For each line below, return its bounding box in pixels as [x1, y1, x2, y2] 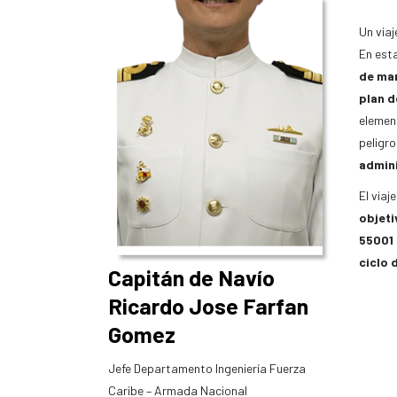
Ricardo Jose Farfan [108, 292, 308, 319]
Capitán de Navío [108, 263, 275, 291]
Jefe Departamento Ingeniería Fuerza [108, 360, 306, 376]
